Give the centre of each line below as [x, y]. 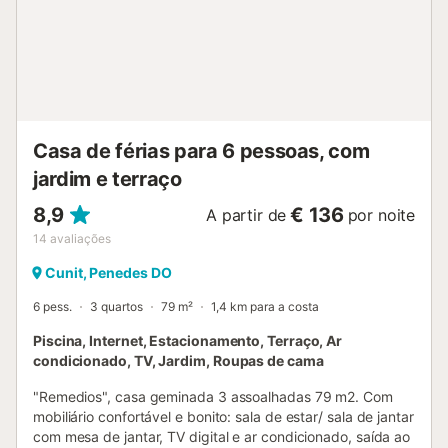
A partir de [246, 214]
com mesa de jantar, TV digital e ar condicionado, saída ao [222, 436]
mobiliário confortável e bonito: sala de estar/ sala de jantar [223, 416]
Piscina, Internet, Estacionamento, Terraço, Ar [188, 340]
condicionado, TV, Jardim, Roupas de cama [178, 360]
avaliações [80, 238]
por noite [381, 214]
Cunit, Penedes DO [108, 272]
